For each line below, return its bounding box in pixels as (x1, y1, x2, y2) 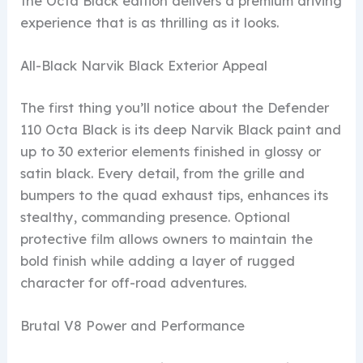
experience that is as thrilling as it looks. (20, 14, 280, 31)
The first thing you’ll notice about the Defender (20, 99, 330, 116)
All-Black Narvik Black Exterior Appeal (20, 58, 268, 75)
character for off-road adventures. (20, 274, 247, 291)
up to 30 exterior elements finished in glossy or (20, 143, 322, 160)
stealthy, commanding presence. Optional (20, 208, 291, 225)
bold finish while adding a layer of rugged (20, 252, 296, 269)
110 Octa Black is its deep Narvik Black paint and (20, 121, 342, 138)
